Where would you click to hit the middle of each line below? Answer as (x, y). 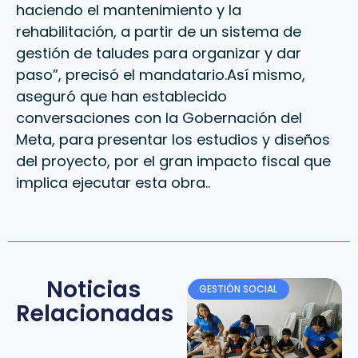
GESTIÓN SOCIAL (239, 289)
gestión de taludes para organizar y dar (159, 54)
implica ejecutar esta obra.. (113, 183)
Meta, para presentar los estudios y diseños (173, 140)
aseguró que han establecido (121, 97)
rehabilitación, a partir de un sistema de (159, 32)
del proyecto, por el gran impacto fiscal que (173, 161)
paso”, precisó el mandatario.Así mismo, (161, 75)
